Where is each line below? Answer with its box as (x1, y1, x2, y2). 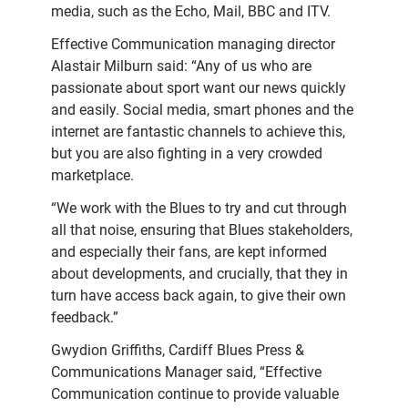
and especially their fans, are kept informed (51, 243, 327, 261)
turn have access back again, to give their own (51, 287, 346, 305)
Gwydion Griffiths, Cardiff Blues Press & (51, 342, 304, 360)
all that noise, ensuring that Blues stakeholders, (51, 221, 352, 240)
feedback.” (51, 309, 118, 327)
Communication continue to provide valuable (51, 385, 339, 403)
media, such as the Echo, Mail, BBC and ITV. (51, 3, 331, 21)
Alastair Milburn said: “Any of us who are (51, 57, 311, 76)
